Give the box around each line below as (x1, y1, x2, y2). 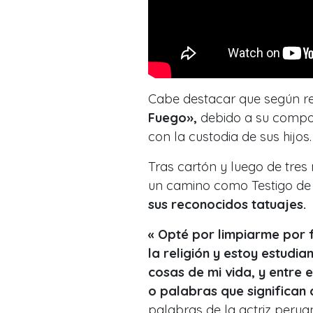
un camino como (148, 177, 252, 194)
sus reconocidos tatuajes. (148, 196, 306, 213)
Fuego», (148, 110, 197, 126)
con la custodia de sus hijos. (148, 129, 312, 145)
